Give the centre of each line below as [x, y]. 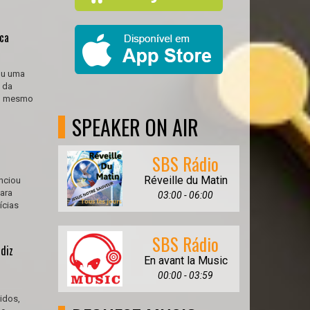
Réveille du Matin [185, 180]
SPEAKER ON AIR [135, 127]
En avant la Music [185, 261]
